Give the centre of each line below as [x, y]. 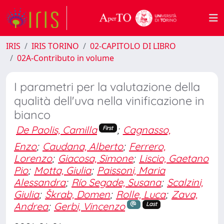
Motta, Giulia [62, 170]
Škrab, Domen [77, 194]
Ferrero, [147, 146]
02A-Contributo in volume [65, 58]
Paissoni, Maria [131, 170]
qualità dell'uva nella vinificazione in [109, 101]
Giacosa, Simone [95, 158]
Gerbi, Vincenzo [89, 206]
